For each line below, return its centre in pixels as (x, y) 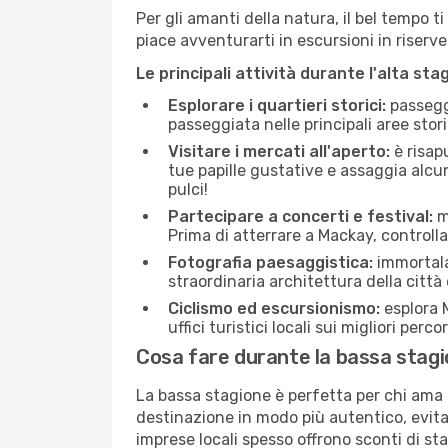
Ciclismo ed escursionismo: (274, 308)
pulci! (188, 189)
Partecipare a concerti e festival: (300, 216)
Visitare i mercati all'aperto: (279, 151)
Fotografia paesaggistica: (270, 262)
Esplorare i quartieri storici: (277, 105)
